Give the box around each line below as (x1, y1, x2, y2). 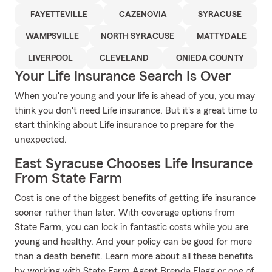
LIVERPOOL (28, 54, 73, 63)
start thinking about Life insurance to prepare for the (15, 120, 234, 130)
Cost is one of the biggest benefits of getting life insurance (15, 193, 256, 203)
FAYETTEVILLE (30, 10, 87, 19)
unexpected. (15, 135, 67, 144)
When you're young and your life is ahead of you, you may (15, 91, 255, 101)
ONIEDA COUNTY (175, 54, 244, 63)
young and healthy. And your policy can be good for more (15, 237, 252, 246)
